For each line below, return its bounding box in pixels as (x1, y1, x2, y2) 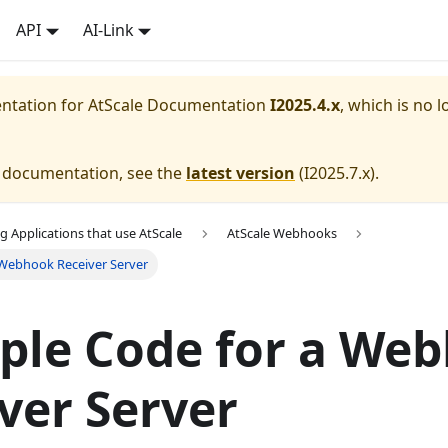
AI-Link (82, 19, 134, 41)
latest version (186, 162, 295, 184)
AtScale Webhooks (226, 224, 337, 243)
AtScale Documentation (88, 94, 266, 116)
